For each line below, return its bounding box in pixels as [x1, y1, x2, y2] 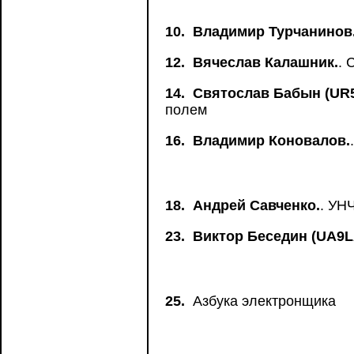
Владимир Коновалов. [193, 133, 350, 149]
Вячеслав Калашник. [193, 55, 338, 70]
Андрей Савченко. [193, 198, 320, 213]
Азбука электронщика [189, 293, 336, 309]
